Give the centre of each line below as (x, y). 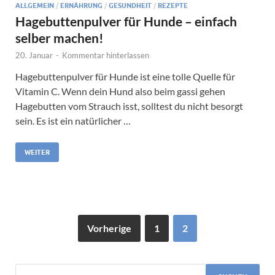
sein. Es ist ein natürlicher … (73, 120)
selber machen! (60, 37)
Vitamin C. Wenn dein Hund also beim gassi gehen (120, 91)
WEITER (37, 152)
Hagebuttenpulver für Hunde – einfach (126, 21)
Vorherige (109, 228)
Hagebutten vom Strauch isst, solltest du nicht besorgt (129, 106)
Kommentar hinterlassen (106, 55)
